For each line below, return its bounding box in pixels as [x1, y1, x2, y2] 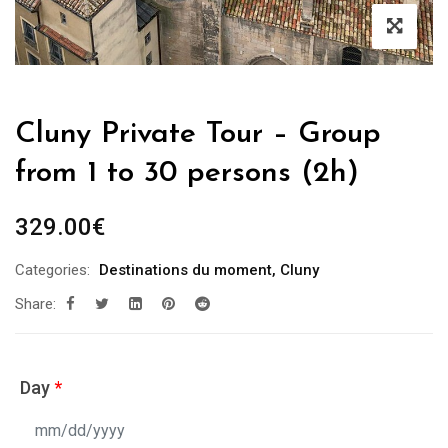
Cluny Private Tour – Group [15, 119, 381, 151]
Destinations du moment [99, 261, 272, 280]
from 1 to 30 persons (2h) [15, 158, 359, 190]
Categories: [15, 261, 90, 280]
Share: [15, 295, 56, 314]
